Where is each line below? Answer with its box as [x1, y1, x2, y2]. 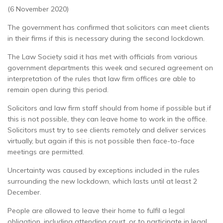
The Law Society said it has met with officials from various [7, 52, 198, 61]
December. [7, 187, 41, 197]
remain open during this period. [7, 85, 109, 94]
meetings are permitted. [7, 147, 84, 156]
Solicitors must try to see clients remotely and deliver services [7, 125, 206, 134]
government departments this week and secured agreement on [7, 63, 213, 72]
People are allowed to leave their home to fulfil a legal [7, 206, 185, 215]
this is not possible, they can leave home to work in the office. [7, 114, 207, 123]
